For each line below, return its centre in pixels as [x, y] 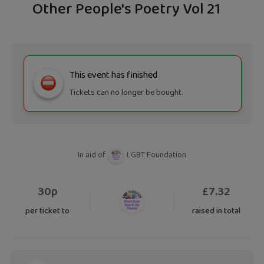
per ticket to [48, 211]
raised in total [217, 211]
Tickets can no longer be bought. [126, 92]
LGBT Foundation [156, 155]
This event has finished [114, 75]
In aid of [92, 155]
